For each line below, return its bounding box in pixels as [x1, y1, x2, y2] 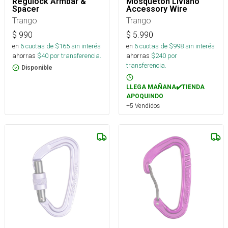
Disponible [21, 64, 52, 71]
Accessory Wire [126, 4, 187, 14]
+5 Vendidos [126, 102, 160, 109]
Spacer [12, 4, 39, 14]
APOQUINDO [126, 93, 163, 100]
